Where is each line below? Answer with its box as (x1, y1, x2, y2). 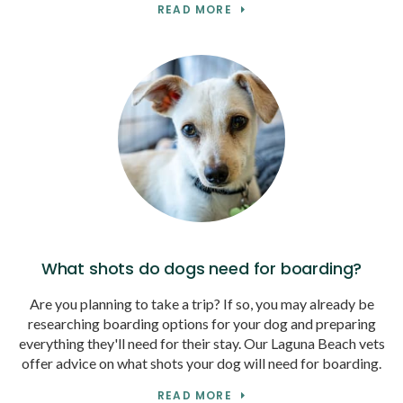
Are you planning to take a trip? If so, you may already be (29, 294, 374, 312)
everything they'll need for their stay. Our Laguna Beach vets (18, 334, 385, 352)
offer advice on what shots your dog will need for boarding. (22, 354, 381, 372)
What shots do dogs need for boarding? (40, 256, 363, 280)
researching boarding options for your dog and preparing (27, 314, 376, 332)
